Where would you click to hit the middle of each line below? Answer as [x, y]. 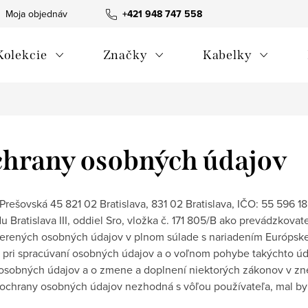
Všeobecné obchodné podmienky [176, 14]
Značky [125, 55]
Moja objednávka [41, 14]
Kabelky [227, 55]
